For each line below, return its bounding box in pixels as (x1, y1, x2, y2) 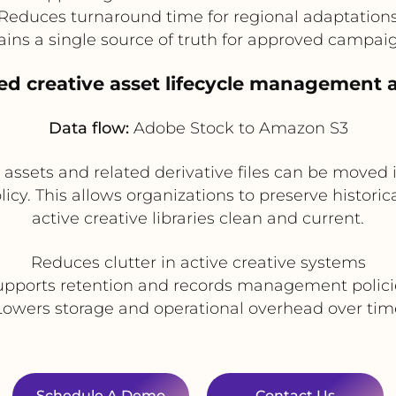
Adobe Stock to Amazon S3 (128, 118, 348, 138)
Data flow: (48, 118, 129, 138)
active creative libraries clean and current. (32, 208, 364, 228)
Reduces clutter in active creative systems (30, 252, 366, 272)
